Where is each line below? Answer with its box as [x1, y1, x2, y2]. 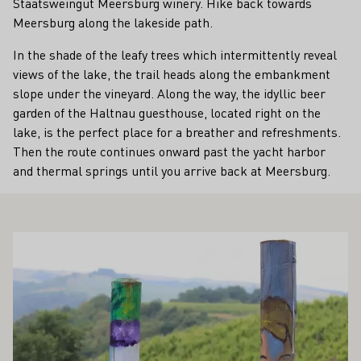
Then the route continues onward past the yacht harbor [13, 143, 326, 160]
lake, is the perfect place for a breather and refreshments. [13, 123, 341, 141]
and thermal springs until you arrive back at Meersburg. [13, 162, 330, 180]
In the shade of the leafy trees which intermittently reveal [13, 46, 337, 64]
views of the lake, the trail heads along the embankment [13, 65, 330, 83]
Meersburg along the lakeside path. [13, 14, 213, 31]
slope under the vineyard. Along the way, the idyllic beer [13, 85, 326, 102]
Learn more [12, 232, 77, 250]
